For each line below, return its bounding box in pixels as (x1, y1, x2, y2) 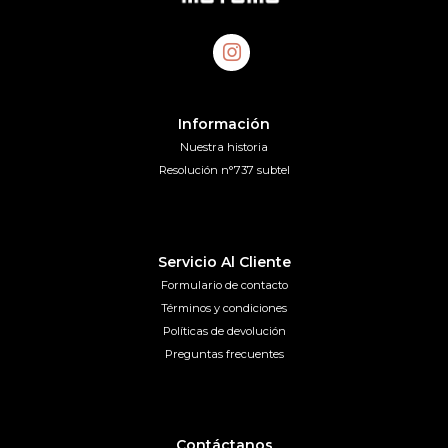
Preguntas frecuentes (164, 346, 284, 361)
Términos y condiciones (161, 300, 287, 315)
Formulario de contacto (160, 277, 288, 292)
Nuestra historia (180, 140, 268, 155)
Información (178, 115, 270, 134)
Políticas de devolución (162, 323, 286, 338)
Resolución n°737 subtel (158, 163, 290, 178)
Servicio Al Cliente (157, 252, 291, 271)
